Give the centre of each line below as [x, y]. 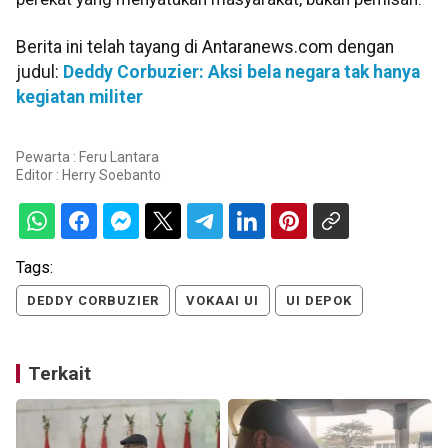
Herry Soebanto [111, 175]
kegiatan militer [79, 96]
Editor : [39, 175]
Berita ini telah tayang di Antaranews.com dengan [205, 46]
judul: [39, 71]
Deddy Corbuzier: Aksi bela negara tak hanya [241, 71]
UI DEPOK [319, 301]
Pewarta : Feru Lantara [87, 157]
